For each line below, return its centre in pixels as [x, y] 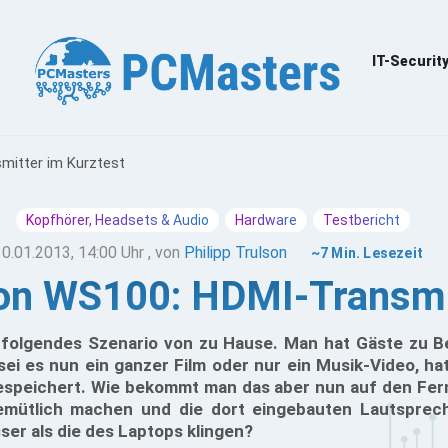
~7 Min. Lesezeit [367, 253]
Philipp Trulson [235, 252]
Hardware [266, 220]
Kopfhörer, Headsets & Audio [117, 220]
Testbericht [361, 220]
